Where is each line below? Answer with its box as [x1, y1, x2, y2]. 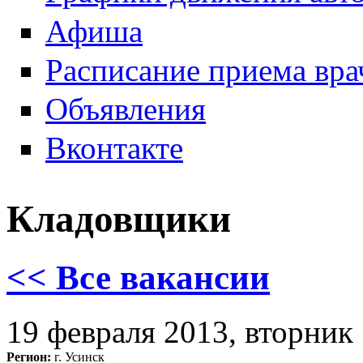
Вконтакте [45, 130, 183, 166]
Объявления [45, 92, 206, 126]
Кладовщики [6, 197, 231, 240]
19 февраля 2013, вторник [6, 314, 353, 349]
